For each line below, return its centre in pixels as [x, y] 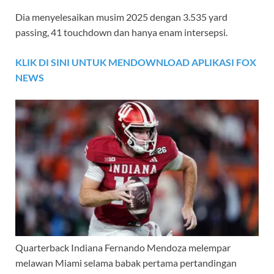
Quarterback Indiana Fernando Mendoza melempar [123, 247]
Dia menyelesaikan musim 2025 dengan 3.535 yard [121, 17]
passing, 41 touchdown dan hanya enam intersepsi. [121, 32]
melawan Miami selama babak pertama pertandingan [126, 262]
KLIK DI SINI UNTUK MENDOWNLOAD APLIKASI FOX [136, 62]
